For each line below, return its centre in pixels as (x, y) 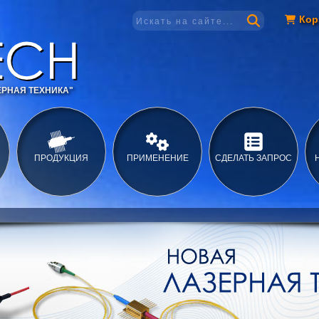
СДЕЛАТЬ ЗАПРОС (253, 158)
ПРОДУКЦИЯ (61, 158)
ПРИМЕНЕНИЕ (157, 158)
